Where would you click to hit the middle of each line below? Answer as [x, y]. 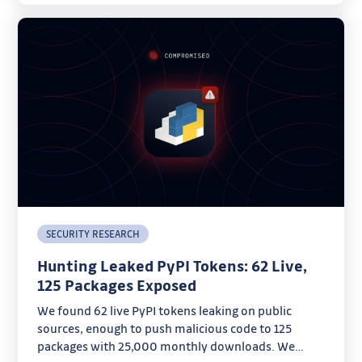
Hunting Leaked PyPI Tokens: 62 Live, [173, 265]
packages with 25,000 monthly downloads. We [166, 345]
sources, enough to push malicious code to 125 [165, 328]
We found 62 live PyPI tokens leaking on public [165, 310]
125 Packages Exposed [117, 285]
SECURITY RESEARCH [93, 233]
